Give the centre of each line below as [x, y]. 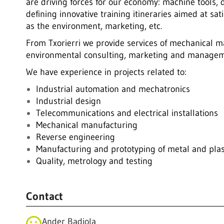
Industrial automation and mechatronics [113, 89]
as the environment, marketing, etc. [94, 26]
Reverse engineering [75, 137]
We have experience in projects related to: [106, 72]
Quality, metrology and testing [94, 161]
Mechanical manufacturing [86, 125]
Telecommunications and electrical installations [127, 113]
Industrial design [68, 101]
